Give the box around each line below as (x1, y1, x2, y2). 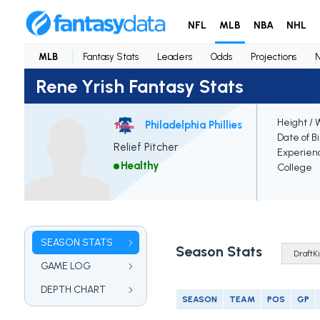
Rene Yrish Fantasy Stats (35, 75, 244, 97)
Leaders (156, 51, 192, 62)
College (276, 161, 312, 174)
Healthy (120, 159, 159, 173)
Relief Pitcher (113, 141, 178, 154)
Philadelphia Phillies (144, 118, 242, 131)
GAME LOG (40, 260, 91, 273)
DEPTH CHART (40, 284, 106, 296)
